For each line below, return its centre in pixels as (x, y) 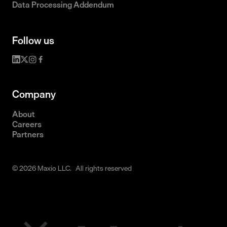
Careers (27, 124)
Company (34, 94)
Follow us (33, 41)
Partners (28, 135)
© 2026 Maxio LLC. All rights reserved (72, 168)
